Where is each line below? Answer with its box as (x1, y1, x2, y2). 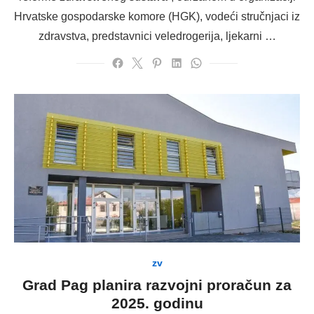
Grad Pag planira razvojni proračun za (22, 277, 292, 294)
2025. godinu (111, 295, 203, 312)
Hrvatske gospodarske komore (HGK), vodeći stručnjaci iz (14, 10, 300, 22)
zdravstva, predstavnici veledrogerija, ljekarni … (38, 29, 276, 42)
